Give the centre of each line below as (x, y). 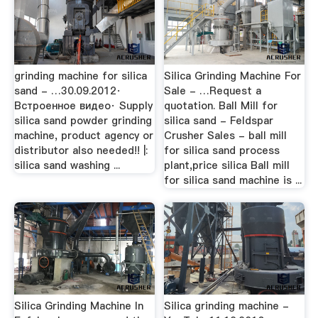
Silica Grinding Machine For (233, 76)
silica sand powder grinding (83, 121)
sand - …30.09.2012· (67, 91)
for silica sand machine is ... (233, 180)
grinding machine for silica (80, 76)
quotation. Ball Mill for (221, 106)
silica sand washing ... (67, 165)
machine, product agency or (83, 136)
